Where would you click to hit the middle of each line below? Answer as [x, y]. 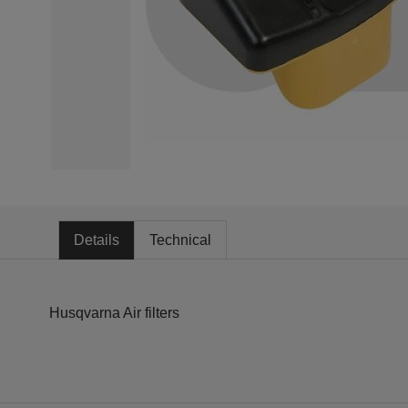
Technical [180, 240]
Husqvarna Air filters [114, 313]
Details [97, 240]
